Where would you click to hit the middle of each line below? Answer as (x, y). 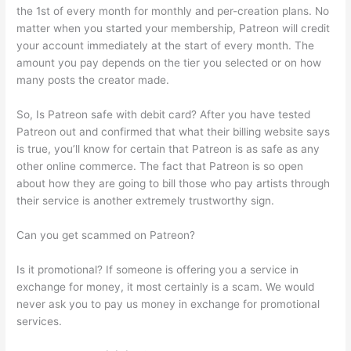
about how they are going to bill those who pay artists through (174, 183)
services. (40, 321)
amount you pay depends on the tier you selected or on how (169, 62)
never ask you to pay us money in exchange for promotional (168, 304)
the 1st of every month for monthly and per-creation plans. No (173, 11)
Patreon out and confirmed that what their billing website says (174, 131)
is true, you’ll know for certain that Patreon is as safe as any (168, 148)
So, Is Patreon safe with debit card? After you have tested (164, 114)
